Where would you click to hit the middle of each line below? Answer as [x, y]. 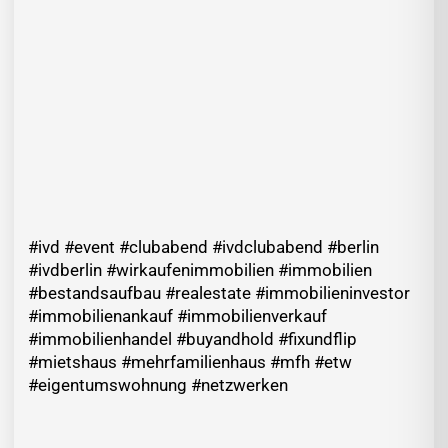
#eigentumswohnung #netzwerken [158, 384]
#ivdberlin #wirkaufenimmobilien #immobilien [200, 269]
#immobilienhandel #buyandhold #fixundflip [192, 338]
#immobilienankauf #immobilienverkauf [177, 315]
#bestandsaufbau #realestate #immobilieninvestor [219, 292]
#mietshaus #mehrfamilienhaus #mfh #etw [190, 361]
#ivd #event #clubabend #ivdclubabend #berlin [203, 246]
